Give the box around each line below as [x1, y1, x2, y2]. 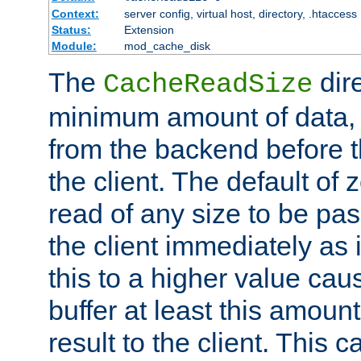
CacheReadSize [103, 69, 313, 101]
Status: [51, 23, 91, 37]
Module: [51, 39, 97, 53]
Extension [123, 23, 174, 37]
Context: [51, 7, 99, 21]
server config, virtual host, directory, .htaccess [123, 7, 357, 21]
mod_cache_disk [123, 39, 210, 53]
